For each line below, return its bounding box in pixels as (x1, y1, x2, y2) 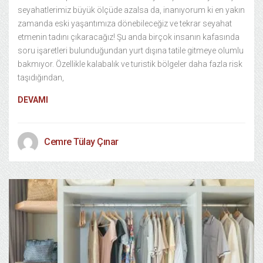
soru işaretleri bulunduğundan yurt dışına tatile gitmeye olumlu (18, 46, 244, 55)
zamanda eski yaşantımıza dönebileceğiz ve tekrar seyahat (18, 19, 232, 28)
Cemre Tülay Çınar (44, 136, 119, 147)
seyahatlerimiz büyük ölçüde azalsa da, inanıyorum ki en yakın (18, 5, 245, 15)
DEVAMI (18, 95, 48, 104)
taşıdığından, (18, 73, 64, 82)
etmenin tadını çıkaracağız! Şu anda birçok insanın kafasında (18, 32, 240, 42)
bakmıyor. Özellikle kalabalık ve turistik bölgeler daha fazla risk (18, 59, 242, 69)
